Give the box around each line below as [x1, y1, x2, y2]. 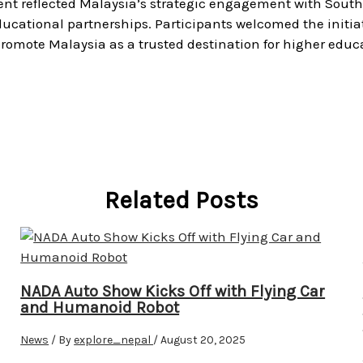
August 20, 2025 [160, 333, 246, 348]
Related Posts [105, 186, 258, 216]
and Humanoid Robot [20, 298, 180, 318]
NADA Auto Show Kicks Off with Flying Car [20, 282, 326, 301]
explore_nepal [74, 333, 154, 348]
